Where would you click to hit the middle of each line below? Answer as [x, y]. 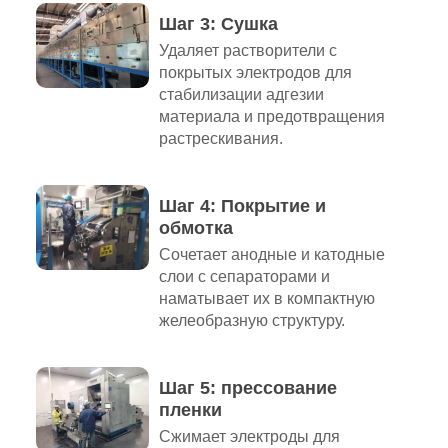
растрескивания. [220, 139]
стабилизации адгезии [241, 95]
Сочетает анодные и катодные [271, 255]
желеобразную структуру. [251, 321]
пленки [190, 410]
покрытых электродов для [255, 73]
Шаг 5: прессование [247, 388]
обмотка [195, 228]
